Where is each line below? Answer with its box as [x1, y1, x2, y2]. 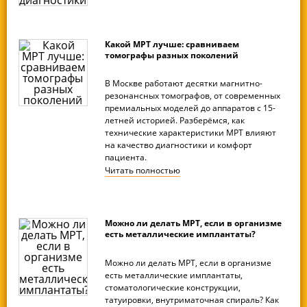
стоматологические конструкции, [105, 282, 241, 294]
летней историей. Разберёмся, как [105, 114, 245, 127]
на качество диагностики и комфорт [105, 139, 253, 151]
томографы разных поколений [105, 49, 239, 61]
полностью [136, 164, 181, 177]
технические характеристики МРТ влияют [105, 127, 277, 139]
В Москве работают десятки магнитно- [105, 77, 263, 90]
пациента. [105, 151, 147, 164]
